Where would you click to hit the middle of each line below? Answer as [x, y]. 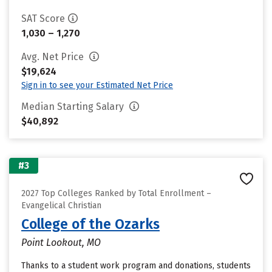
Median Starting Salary [74, 107]
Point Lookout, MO [61, 243]
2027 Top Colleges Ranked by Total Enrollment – [116, 193]
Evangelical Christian [61, 206]
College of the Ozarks [90, 224]
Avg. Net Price [54, 57]
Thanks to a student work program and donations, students [136, 266]
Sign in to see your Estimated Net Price [97, 85]
